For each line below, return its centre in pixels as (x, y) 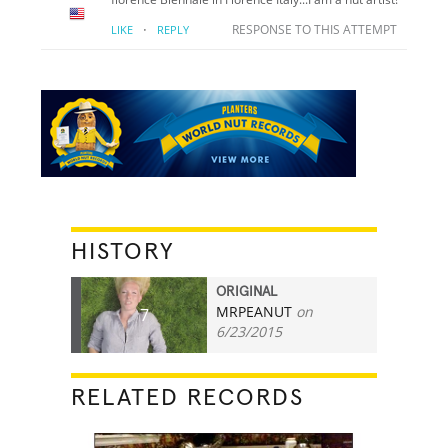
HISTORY (123, 251)
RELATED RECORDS (188, 397)
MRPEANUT (254, 311)
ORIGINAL (247, 291)
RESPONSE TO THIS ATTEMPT (314, 29)
